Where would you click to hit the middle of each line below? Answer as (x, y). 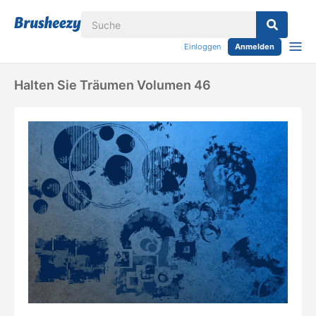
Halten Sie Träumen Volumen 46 (113, 85)
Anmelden (255, 47)
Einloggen (202, 47)
